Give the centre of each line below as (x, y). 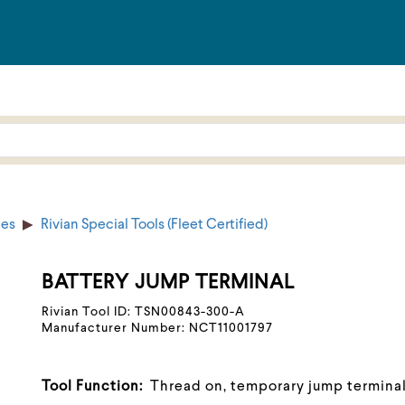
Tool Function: (92, 387)
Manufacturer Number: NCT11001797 (157, 328)
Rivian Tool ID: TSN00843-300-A (143, 312)
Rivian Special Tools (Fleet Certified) (154, 225)
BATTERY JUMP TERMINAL (168, 283)
